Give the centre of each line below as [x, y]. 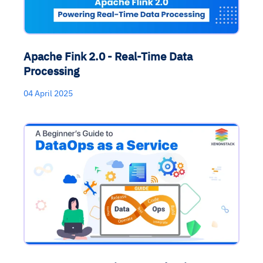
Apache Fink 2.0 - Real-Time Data [108, 56]
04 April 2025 [48, 94]
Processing [51, 71]
